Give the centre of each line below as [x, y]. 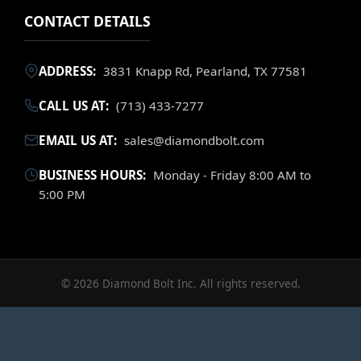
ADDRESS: [67, 71]
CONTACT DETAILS [87, 21]
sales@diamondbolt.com [193, 141]
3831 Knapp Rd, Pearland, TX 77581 [203, 71]
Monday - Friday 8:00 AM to [230, 175]
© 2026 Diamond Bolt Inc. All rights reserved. [180, 284]
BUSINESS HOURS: [92, 175]
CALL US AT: [74, 106]
